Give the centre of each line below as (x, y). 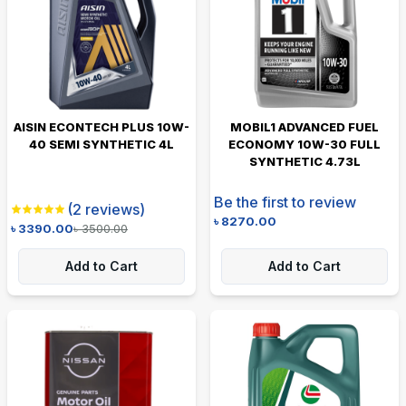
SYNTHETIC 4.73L (304, 161)
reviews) (113, 209)
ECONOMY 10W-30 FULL (304, 144)
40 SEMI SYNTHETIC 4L (101, 144)
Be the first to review (285, 202)
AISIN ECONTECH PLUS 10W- (101, 126)
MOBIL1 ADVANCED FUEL (304, 126)
